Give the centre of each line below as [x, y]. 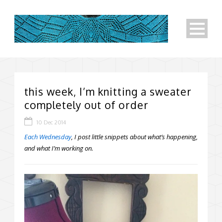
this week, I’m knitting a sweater [108, 92]
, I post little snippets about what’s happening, [135, 137]
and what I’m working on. [59, 148]
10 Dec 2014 [51, 123]
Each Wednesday [48, 137]
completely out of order [86, 105]
